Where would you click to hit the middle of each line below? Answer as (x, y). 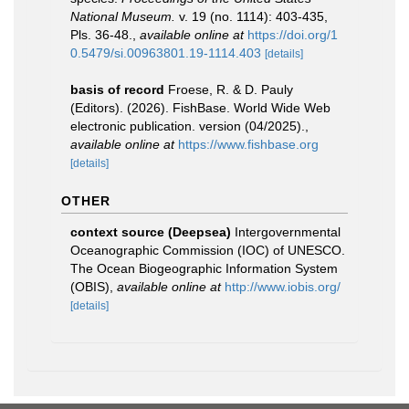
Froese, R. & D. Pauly (231, 89)
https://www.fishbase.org (248, 144)
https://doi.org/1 (293, 35)
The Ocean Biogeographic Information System (204, 268)
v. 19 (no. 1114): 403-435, (252, 16)
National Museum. (123, 16)
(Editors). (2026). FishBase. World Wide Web (200, 108)
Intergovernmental (288, 232)
